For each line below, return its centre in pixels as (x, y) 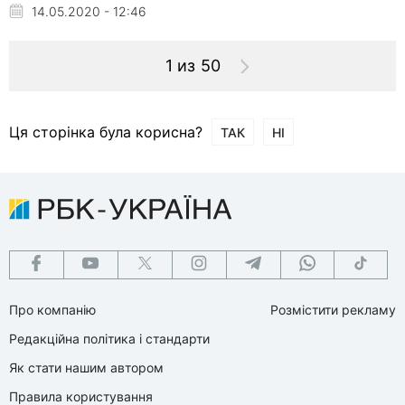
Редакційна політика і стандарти (109, 338)
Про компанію (52, 309)
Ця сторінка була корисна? (106, 132)
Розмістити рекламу (333, 309)
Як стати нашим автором (86, 367)
